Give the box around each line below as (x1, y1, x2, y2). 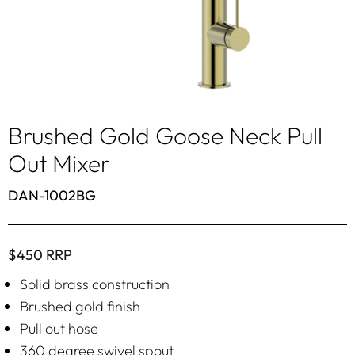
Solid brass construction (20, 275, 170, 293)
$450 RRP (8, 246, 72, 264)
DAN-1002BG (8, 186, 96, 204)
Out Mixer (8, 148, 110, 178)
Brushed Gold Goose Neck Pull (8, 120, 323, 151)
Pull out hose (20, 319, 98, 338)
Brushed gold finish (20, 297, 140, 315)
